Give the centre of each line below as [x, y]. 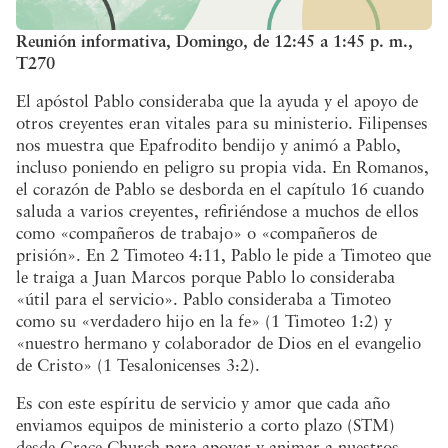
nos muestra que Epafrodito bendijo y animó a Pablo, [208, 144]
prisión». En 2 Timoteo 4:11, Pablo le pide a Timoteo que [223, 254]
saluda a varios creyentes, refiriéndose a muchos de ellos [217, 210]
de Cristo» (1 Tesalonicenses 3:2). [138, 364]
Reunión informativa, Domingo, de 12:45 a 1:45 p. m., [214, 40]
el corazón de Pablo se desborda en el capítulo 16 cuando [220, 188]
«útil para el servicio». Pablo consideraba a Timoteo [203, 298]
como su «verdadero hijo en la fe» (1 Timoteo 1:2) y [204, 320]
